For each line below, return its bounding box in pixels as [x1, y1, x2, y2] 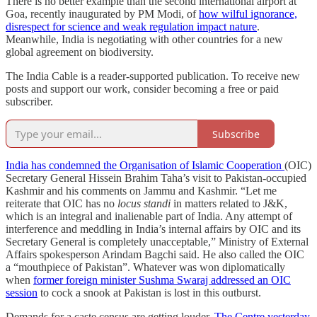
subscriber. [6, 96, 53, 108]
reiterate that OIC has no [6, 197, 117, 210]
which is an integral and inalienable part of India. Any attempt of [6, 210, 292, 223]
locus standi [117, 197, 171, 210]
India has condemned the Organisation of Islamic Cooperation [6, 159, 284, 172]
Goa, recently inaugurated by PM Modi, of [6, 8, 199, 21]
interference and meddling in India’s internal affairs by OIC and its [6, 223, 301, 236]
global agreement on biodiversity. [6, 46, 156, 59]
